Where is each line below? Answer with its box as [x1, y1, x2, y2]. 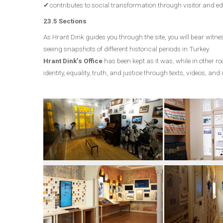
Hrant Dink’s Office [43, 57, 103, 65]
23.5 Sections [43, 17, 88, 25]
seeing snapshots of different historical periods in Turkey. [43, 45, 210, 53]
